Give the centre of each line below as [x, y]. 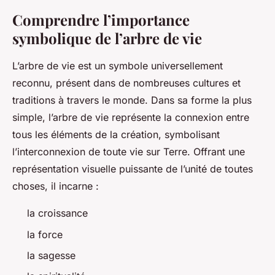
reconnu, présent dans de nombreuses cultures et [126, 83]
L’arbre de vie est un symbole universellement [118, 66]
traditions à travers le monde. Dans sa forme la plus [132, 100]
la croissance [57, 213]
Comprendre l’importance [101, 20]
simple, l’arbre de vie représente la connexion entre [131, 118]
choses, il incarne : [59, 186]
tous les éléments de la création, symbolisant [116, 135]
